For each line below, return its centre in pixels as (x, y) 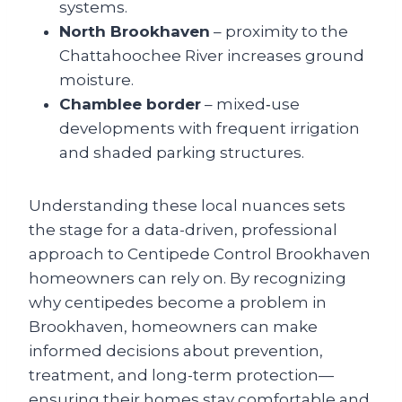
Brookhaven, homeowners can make (173, 327)
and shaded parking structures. (182, 153)
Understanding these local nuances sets (187, 206)
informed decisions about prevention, (176, 351)
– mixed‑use (250, 105)
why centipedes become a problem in (178, 303)
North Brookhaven (135, 32)
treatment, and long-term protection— (181, 376)
